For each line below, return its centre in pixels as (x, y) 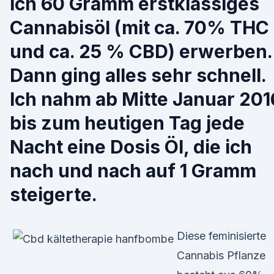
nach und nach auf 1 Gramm (133, 171)
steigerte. (54, 194)
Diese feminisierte (221, 236)
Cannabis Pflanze (221, 255)
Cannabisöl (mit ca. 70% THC (139, 28)
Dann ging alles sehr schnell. (138, 75)
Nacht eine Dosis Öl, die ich (131, 147)
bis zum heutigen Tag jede (127, 123)
